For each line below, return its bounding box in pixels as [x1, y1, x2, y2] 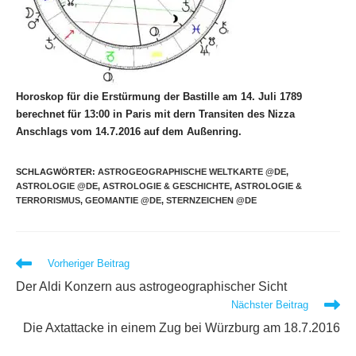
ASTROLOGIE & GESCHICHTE [103, 180, 230, 191]
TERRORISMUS [16, 195, 80, 205]
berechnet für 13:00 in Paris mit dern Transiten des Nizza [16, 107, 295, 120]
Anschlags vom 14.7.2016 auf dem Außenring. [16, 125, 242, 137]
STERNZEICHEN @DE [166, 195, 257, 205]
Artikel [15, 270, 46, 284]
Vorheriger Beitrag [48, 257, 130, 269]
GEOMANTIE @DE [85, 195, 161, 205]
